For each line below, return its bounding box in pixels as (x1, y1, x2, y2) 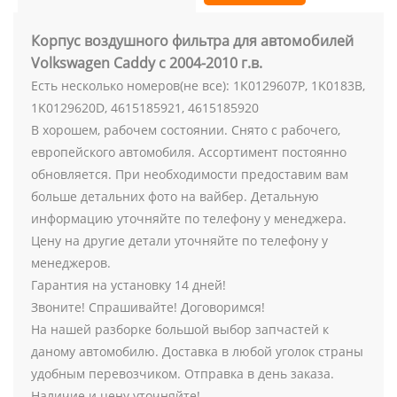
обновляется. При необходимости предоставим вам (31, 166, 348, 183)
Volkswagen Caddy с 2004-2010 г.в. (31, 53, 262, 73)
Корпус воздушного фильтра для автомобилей (31, 31, 354, 51)
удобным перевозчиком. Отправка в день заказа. (31, 365, 334, 382)
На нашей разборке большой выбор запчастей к (31, 321, 329, 338)
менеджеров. (31, 254, 111, 271)
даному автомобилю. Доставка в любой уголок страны (31, 343, 363, 360)
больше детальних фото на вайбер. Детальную (31, 188, 319, 205)
